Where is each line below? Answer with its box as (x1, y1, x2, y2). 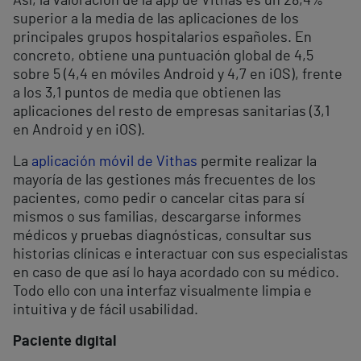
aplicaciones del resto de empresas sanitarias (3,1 (13, 105, 330, 120)
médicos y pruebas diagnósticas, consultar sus (13, 229, 312, 244)
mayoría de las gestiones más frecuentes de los (13, 173, 316, 189)
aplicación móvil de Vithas (31, 155, 197, 170)
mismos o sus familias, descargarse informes (13, 210, 301, 226)
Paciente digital (13, 334, 116, 350)
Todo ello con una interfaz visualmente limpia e (13, 284, 312, 300)
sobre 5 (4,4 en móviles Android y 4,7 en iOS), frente (13, 68, 342, 83)
